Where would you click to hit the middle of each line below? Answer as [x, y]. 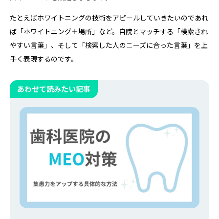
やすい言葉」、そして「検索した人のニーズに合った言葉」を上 [109, 45]
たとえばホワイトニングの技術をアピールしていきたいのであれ [109, 17]
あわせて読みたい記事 [54, 88]
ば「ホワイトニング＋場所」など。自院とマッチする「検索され [109, 31]
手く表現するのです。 [44, 58]
